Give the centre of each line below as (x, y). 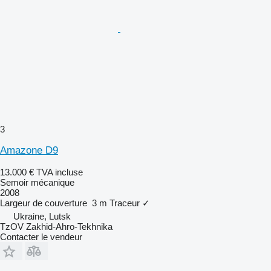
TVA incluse (60, 172)
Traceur (125, 203)
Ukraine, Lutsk (42, 216)
